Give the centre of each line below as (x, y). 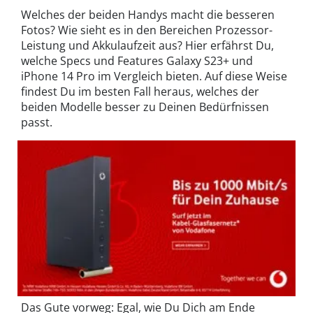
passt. (37, 123)
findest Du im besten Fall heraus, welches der (140, 92)
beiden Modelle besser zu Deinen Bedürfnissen (145, 107)
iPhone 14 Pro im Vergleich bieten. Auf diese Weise (154, 77)
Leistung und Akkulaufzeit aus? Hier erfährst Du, (147, 46)
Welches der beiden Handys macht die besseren (148, 15)
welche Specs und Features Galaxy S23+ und (137, 61)
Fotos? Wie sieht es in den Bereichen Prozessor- (147, 30)
